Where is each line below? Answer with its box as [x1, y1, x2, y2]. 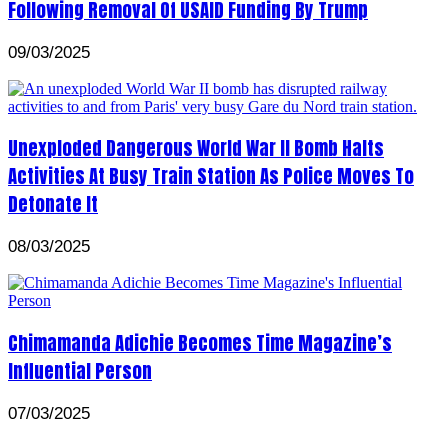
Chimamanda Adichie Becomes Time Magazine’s [8, 328, 392, 357]
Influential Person [8, 356, 152, 385]
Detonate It [8, 190, 98, 219]
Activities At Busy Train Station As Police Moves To [8, 162, 414, 191]
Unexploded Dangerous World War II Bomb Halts [8, 134, 384, 163]
